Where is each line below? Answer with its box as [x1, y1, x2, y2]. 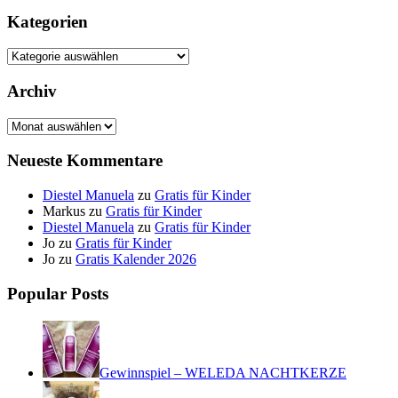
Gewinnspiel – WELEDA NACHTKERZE [99, 364, 346, 380]
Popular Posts [7, 283, 108, 303]
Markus [43, 203, 85, 219]
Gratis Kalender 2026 [76, 251, 196, 267]
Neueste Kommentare [7, 151, 163, 171]
